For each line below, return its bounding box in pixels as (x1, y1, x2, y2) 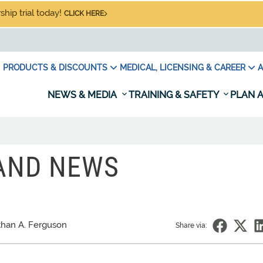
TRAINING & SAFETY (129, 89, 221, 100)
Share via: (176, 221, 207, 230)
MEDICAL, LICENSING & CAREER (120, 63, 245, 72)
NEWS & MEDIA (48, 89, 119, 100)
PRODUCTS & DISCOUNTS (3, 63, 107, 72)
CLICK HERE (64, 9, 104, 18)
